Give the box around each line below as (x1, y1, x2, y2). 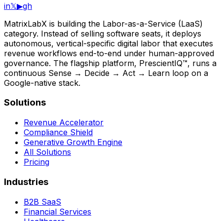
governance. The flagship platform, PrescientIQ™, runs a (4, 58, 217, 68)
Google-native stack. (4, 77, 80, 88)
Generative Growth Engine (24, 137, 122, 147)
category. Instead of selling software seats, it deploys (4, 28, 201, 38)
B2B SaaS (24, 196, 61, 207)
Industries (4, 176, 48, 187)
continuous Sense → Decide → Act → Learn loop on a (4, 68, 208, 78)
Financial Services (24, 206, 91, 217)
